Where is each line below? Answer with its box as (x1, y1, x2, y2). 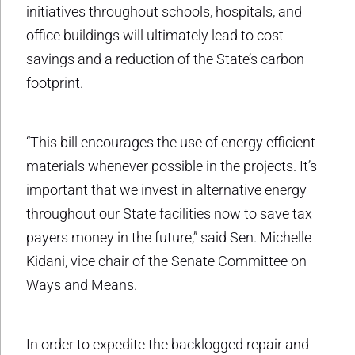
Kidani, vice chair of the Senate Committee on (26, 252, 307, 269)
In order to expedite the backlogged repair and (26, 335, 309, 353)
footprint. (26, 74, 83, 91)
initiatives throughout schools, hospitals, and (26, 2, 302, 20)
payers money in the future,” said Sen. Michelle (26, 228, 311, 246)
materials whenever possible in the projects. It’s (26, 157, 317, 174)
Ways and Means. (26, 276, 137, 293)
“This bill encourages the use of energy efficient (26, 133, 315, 151)
